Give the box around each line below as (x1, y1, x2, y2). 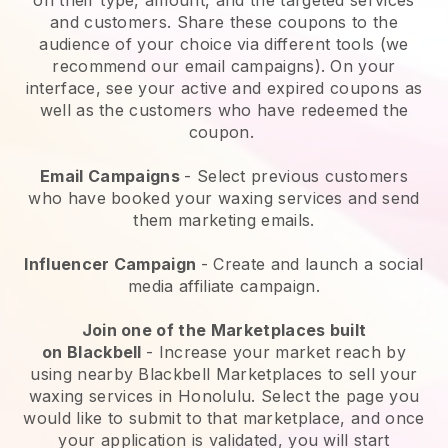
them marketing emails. (133, 209, 315, 230)
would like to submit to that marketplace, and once (23, 407, 425, 428)
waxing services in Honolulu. (28, 385, 256, 406)
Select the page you (255, 385, 420, 406)
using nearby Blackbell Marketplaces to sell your (30, 363, 418, 384)
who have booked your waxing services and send (28, 187, 420, 208)
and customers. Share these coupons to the (49, 11, 399, 32)
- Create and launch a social (200, 253, 424, 274)
